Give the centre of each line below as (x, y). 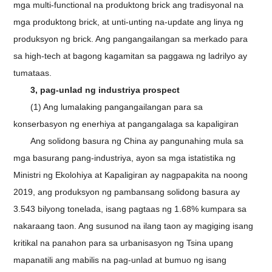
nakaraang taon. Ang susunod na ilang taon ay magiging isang (134, 226)
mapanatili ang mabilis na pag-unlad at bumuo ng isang (120, 260)
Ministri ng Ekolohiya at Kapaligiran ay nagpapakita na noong (131, 175)
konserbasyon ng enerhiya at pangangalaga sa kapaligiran (126, 124)
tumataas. (33, 73)
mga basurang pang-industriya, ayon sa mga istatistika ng (125, 158)
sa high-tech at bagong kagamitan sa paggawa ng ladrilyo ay (131, 56)
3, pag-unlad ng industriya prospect (105, 90)
